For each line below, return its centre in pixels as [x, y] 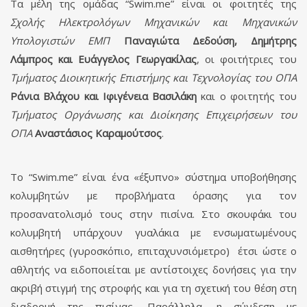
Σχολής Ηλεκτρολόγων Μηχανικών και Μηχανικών [153, 22]
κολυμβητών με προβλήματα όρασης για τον [153, 195]
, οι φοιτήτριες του [246, 59]
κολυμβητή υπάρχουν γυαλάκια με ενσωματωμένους [153, 232]
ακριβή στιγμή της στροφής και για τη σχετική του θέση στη [153, 287]
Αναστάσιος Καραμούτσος [98, 133]
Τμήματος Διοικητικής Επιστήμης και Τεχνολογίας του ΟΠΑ [153, 77]
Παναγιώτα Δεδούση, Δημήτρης [210, 40]
